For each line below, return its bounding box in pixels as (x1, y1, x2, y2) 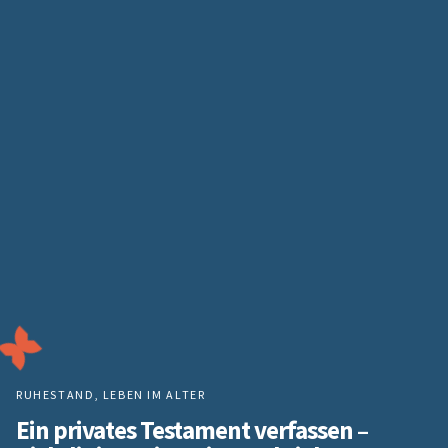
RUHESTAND (16, 386, 95, 402)
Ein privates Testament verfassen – (16, 413, 369, 446)
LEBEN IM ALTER (102, 386, 206, 402)
